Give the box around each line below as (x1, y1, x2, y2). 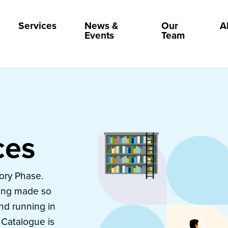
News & (84, 19, 118, 32)
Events (84, 29, 114, 41)
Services (18, 19, 56, 32)
